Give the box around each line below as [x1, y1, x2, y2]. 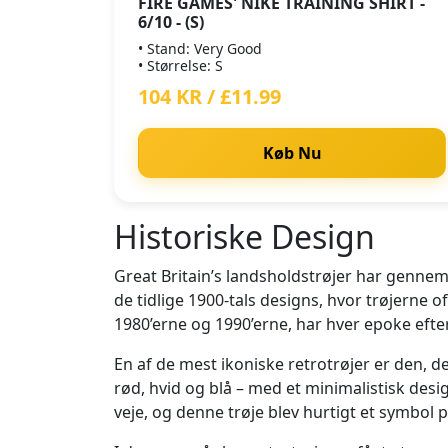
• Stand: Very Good [138, 39, 262, 58]
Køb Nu [262, 142, 322, 164]
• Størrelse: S [138, 56, 223, 75]
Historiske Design [114, 215, 375, 258]
